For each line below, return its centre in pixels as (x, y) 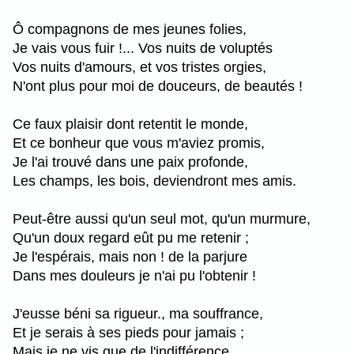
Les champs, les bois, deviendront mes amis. (154, 181)
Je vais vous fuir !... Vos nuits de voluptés (143, 48)
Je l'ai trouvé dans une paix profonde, (130, 162)
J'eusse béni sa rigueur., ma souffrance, (138, 313)
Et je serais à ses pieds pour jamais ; (128, 332)
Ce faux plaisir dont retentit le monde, (130, 124)
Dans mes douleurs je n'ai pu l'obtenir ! (134, 275)
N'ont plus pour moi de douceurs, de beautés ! (158, 86)
